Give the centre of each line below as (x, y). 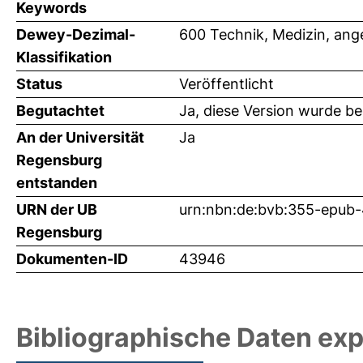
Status (39, 83)
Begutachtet (60, 110)
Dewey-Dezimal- (76, 34)
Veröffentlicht (226, 83)
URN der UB (57, 209)
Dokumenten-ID (72, 258)
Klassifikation (64, 57)
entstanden (57, 182)
